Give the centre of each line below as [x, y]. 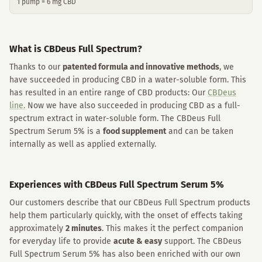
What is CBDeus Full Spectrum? [76, 49]
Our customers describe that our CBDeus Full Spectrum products [130, 203]
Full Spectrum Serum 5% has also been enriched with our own [125, 254]
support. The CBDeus [202, 241]
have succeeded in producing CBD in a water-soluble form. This [128, 80]
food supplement [135, 131]
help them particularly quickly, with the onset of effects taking [126, 216]
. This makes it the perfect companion [173, 228]
